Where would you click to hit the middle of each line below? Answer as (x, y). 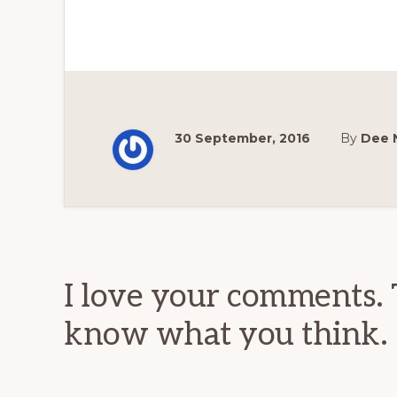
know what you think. (226, 335)
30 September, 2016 (242, 138)
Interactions (166, 265)
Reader (124, 226)
